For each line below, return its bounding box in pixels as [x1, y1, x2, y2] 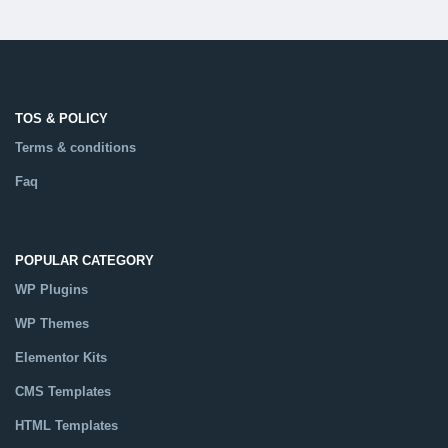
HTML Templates [15, 418, 118, 434]
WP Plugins [15, 282, 88, 298]
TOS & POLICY [15, 111, 108, 127]
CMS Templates [15, 384, 111, 400]
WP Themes [15, 316, 89, 332]
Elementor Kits [15, 350, 107, 366]
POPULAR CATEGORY [15, 253, 154, 269]
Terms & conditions [15, 140, 136, 156]
